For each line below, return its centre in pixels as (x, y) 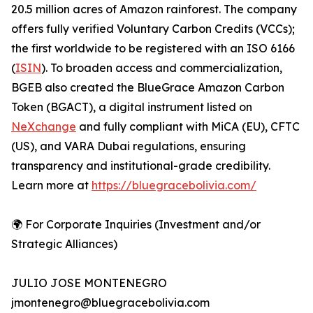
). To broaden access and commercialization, (162, 68)
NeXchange (44, 127)
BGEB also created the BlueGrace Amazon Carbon (148, 88)
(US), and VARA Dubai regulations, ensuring (129, 146)
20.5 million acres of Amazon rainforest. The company (154, 9)
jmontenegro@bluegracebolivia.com (110, 303)
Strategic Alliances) (64, 244)
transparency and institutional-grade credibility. (141, 166)
